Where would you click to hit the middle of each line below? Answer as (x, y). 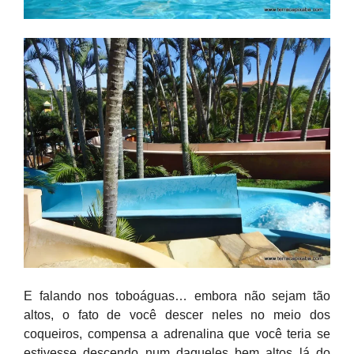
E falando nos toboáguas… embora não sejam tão (177, 296)
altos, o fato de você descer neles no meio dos (177, 315)
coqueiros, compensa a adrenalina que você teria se (177, 334)
